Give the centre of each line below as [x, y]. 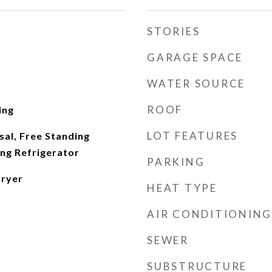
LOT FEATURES [192, 136]
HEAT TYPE [182, 188]
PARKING [176, 162]
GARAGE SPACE [195, 57]
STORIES [174, 31]
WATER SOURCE [196, 83]
